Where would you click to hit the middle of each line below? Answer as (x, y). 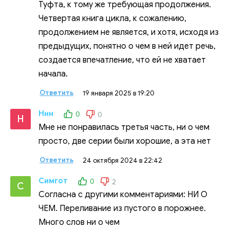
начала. (53, 74)
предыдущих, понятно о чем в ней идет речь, (127, 46)
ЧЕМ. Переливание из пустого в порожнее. (122, 208)
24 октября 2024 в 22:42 (122, 160)
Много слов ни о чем (79, 222)
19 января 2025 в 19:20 (119, 93)
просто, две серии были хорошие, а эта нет (125, 141)
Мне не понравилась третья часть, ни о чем (124, 127)
